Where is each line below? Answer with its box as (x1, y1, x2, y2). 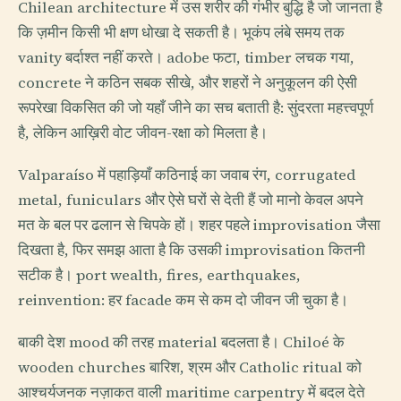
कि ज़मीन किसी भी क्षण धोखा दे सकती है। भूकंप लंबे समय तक (18, 21, 345, 43)
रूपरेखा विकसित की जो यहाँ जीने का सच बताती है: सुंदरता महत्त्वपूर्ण (18, 97, 373, 118)
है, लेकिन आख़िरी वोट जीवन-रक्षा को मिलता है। (18, 122, 268, 143)
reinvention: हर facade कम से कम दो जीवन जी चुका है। (18, 290, 348, 311)
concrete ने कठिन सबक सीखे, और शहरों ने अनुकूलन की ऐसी (18, 72, 357, 93)
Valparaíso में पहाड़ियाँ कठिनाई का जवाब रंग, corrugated (18, 165, 355, 186)
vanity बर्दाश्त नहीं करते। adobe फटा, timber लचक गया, (18, 47, 354, 68)
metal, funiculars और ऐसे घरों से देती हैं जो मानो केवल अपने (18, 190, 363, 211)
